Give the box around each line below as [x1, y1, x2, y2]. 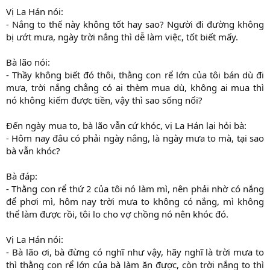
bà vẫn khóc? [6, 145, 60, 157]
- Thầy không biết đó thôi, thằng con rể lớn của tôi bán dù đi [6, 69, 264, 81]
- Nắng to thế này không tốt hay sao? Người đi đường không [6, 18, 264, 31]
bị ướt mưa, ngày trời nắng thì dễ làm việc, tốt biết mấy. [6, 31, 238, 43]
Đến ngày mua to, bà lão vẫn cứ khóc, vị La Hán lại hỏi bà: [6, 119, 246, 132]
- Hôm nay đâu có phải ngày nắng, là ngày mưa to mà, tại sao [6, 132, 264, 145]
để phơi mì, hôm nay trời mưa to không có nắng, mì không [6, 195, 264, 208]
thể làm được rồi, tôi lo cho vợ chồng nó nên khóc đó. [6, 208, 228, 221]
